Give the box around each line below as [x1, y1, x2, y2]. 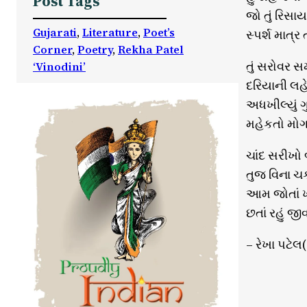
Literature [82, 25, 138, 40]
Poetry [77, 42, 112, 58]
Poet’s [143, 25, 175, 40]
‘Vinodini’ [33, 59, 86, 75]
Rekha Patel [118, 42, 184, 58]
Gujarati [33, 25, 77, 40]
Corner [33, 42, 72, 58]
